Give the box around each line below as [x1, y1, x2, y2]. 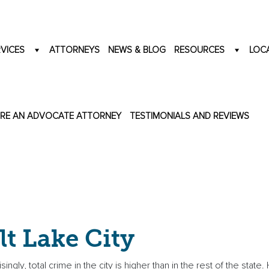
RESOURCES [174, 44, 225, 55]
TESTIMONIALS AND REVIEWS [130, 110, 249, 121]
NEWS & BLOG [108, 44, 166, 55]
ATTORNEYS [49, 44, 100, 55]
